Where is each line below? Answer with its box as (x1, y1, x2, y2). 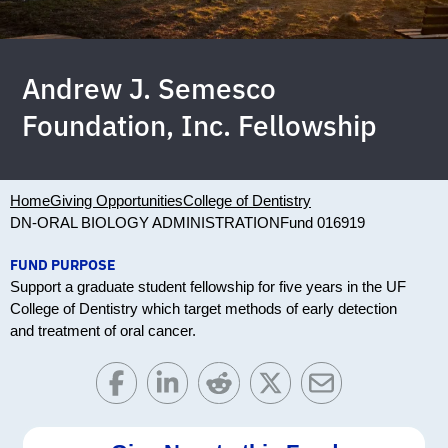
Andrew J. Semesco (22, 70, 277, 108)
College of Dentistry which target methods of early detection (10, 300, 397, 318)
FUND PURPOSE (10, 256, 116, 275)
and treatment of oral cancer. (10, 322, 196, 340)
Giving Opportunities (50, 192, 183, 210)
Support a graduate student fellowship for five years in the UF (10, 278, 406, 296)
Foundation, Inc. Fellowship (22, 107, 378, 145)
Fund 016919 (280, 214, 365, 232)
